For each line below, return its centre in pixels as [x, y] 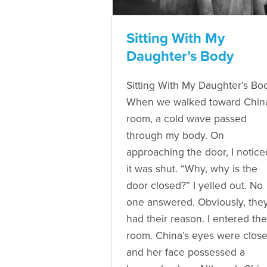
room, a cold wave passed [187, 119]
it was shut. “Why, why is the [192, 169]
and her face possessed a [186, 252]
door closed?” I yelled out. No [195, 185]
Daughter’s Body [180, 56]
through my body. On [175, 135]
